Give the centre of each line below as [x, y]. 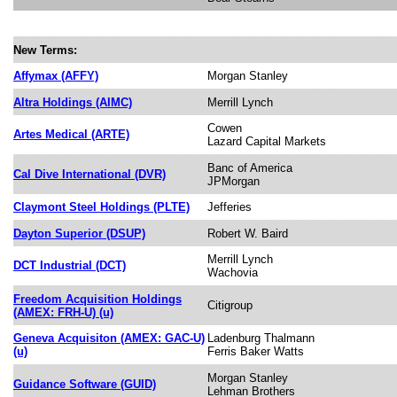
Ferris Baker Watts [256, 351]
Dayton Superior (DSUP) [79, 233]
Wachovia [233, 272]
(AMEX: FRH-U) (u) [63, 312]
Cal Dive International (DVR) [90, 174]
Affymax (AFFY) [56, 75]
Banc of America [250, 167]
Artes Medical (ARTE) [71, 134]
